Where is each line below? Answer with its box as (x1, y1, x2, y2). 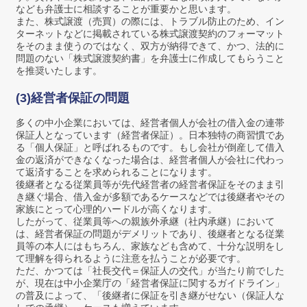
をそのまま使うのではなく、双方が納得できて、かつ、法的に (16, 40, 285, 52)
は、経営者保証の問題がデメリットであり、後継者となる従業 (16, 228, 285, 240)
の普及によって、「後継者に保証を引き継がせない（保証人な (16, 290, 285, 302)
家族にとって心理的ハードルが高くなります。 (16, 204, 218, 215)
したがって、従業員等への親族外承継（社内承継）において (16, 216, 275, 228)
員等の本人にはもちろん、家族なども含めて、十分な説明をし (16, 241, 285, 252)
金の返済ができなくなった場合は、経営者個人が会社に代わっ (16, 154, 285, 166)
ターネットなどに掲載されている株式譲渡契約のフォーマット (16, 28, 285, 40)
